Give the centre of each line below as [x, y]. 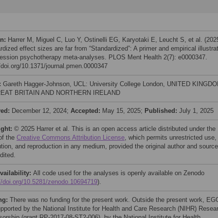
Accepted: [86, 111]
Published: [162, 111]
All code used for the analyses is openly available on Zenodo [119, 173]
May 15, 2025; [123, 111]
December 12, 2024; [41, 111]
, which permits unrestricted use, [171, 137]
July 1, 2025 [196, 111]
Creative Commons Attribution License [71, 137]
